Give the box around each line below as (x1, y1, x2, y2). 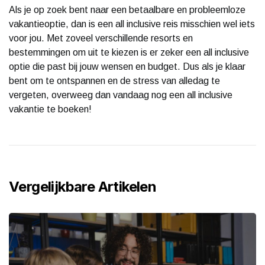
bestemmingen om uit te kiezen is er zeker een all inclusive (9, 47, 249, 57)
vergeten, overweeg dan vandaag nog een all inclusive (9, 89, 232, 100)
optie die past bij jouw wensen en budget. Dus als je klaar (9, 61, 245, 72)
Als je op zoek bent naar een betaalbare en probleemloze (9, 4, 245, 15)
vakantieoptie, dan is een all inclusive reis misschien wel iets (9, 18, 255, 29)
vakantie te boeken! (9, 104, 92, 114)
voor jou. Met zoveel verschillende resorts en (9, 33, 193, 43)
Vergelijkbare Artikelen (9, 177, 157, 195)
